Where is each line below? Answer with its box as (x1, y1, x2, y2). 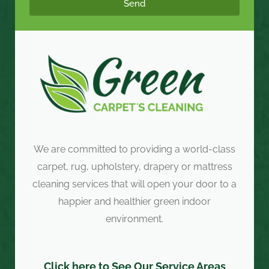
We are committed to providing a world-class (34, 144, 235, 156)
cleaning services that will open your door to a (32, 178, 237, 190)
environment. (106, 213, 163, 225)
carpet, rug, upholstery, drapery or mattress (37, 161, 232, 173)
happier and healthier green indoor (58, 196, 211, 208)
